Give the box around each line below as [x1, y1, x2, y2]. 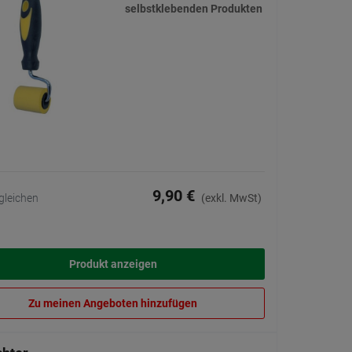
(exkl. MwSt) [201, 192, 262, 205]
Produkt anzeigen [68, 258, 157, 271]
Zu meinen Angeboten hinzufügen [28, 297, 197, 310]
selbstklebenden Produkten [124, 2, 262, 16]
